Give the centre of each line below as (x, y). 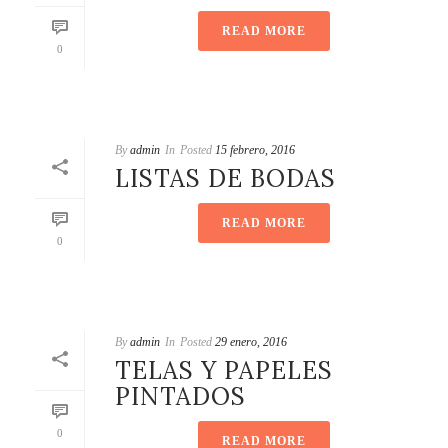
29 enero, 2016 (251, 342)
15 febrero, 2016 (255, 150)
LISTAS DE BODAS (225, 179)
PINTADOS (180, 397)
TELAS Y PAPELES (224, 371)
